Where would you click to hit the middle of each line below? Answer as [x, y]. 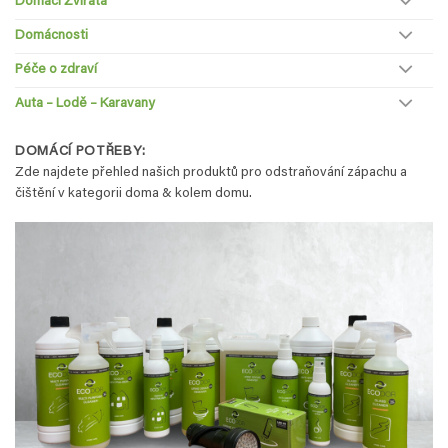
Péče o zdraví [56, 70]
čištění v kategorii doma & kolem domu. [133, 193]
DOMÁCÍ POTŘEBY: [80, 151]
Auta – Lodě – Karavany [85, 104]
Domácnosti [51, 36]
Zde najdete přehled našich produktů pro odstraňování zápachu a [211, 172]
